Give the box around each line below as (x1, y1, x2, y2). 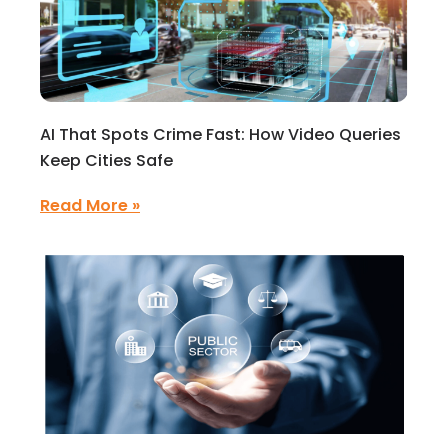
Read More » (40, 194, 140, 217)
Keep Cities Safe (40, 149, 173, 172)
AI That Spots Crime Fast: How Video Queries (40, 123, 401, 146)
